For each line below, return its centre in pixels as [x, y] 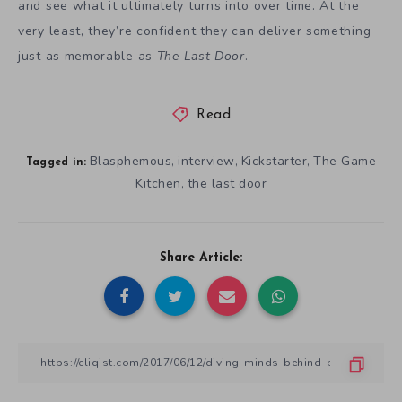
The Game [345, 161]
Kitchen [158, 183]
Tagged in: [56, 162]
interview [206, 161]
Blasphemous [131, 161]
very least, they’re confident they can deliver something [195, 31]
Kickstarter [274, 161]
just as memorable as [87, 56]
